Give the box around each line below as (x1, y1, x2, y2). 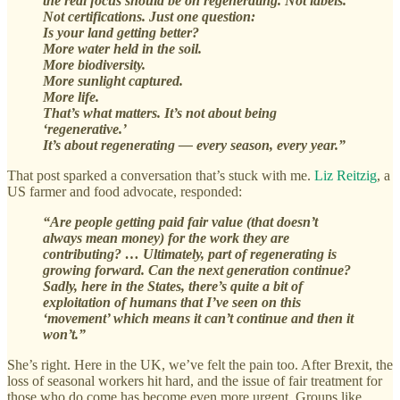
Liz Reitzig (314, 168, 377, 184)
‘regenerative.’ (43, 121, 127, 137)
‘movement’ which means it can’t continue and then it (43, 311, 354, 327)
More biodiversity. (43, 57, 146, 73)
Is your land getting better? (43, 25, 199, 41)
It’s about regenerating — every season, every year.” (43, 137, 346, 154)
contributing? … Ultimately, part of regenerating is (43, 246, 337, 262)
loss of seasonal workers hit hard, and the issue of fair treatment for (7, 373, 382, 389)
